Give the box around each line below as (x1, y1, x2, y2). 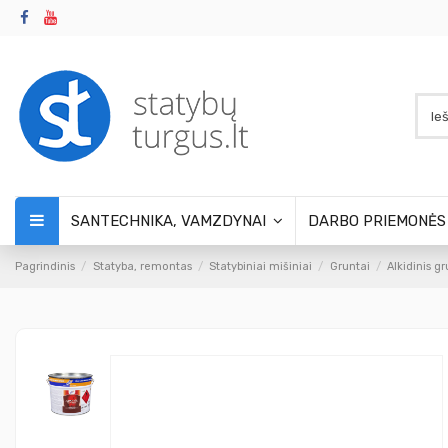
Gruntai (329, 260, 370, 274)
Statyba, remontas (92, 260, 192, 274)
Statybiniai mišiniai (209, 260, 313, 274)
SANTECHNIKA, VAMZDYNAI (71, 212, 270, 231)
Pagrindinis (15, 260, 75, 274)
